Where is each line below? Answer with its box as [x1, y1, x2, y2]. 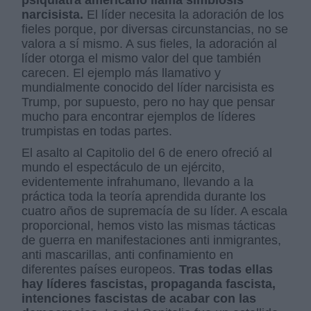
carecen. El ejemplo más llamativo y [22, 66, 221, 81]
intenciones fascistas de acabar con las [22, 292, 257, 306]
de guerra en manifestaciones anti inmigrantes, [22, 233, 282, 248]
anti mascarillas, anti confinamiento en [22, 248, 234, 262]
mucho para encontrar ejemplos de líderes [22, 110, 256, 124]
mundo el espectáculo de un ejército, [22, 160, 226, 175]
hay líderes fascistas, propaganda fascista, [22, 277, 276, 292]
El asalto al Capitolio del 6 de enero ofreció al [22, 146, 273, 160]
